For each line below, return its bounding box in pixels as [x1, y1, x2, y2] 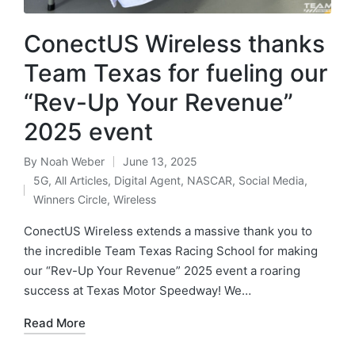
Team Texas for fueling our [24, 58, 328, 87]
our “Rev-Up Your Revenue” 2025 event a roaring [24, 262, 300, 278]
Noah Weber [40, 154, 105, 168]
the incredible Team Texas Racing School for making [24, 242, 318, 258]
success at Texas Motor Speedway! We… [24, 282, 251, 298]
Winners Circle [32, 192, 107, 206]
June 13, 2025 [123, 154, 197, 168]
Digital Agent [113, 173, 181, 187]
